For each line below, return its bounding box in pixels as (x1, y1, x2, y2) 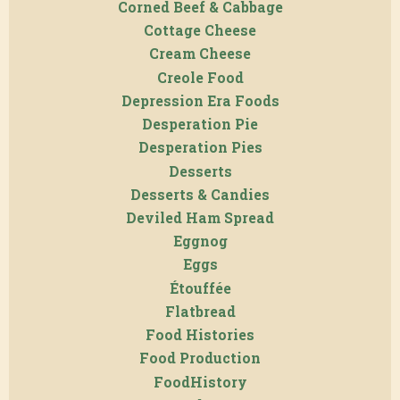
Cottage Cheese (144, 21, 256, 40)
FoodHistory (153, 372, 247, 391)
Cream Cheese (149, 45, 251, 63)
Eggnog (172, 232, 228, 251)
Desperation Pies (137, 138, 262, 157)
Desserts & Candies (130, 185, 270, 204)
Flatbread (164, 302, 236, 321)
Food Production (139, 349, 261, 368)
